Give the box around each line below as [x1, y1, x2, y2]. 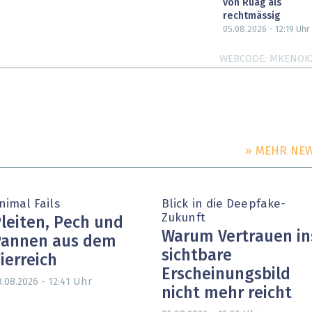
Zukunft [162, 212, 205, 224]
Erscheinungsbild [162, 267, 290, 283]
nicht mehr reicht [162, 286, 292, 302]
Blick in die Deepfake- [162, 198, 286, 210]
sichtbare [162, 248, 232, 265]
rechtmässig [223, 10, 280, 21]
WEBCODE [219, 54, 265, 65]
